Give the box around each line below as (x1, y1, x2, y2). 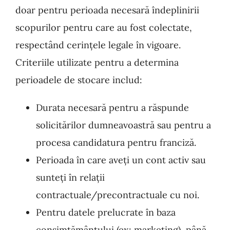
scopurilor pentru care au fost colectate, (15, 22, 192, 33)
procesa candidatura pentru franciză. (36, 137, 196, 148)
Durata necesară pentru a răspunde (36, 102, 189, 113)
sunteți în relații (36, 171, 105, 183)
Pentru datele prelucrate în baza (36, 206, 176, 218)
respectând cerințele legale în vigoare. (15, 39, 181, 51)
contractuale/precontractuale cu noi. (36, 189, 199, 201)
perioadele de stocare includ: (15, 74, 142, 86)
